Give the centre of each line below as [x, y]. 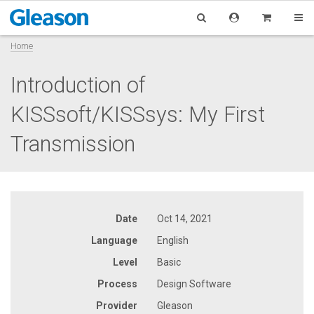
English [173, 240]
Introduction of [78, 85]
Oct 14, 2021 [185, 218]
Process [117, 284]
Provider [117, 305]
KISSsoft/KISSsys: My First [138, 114]
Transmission [73, 144]
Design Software [194, 284]
